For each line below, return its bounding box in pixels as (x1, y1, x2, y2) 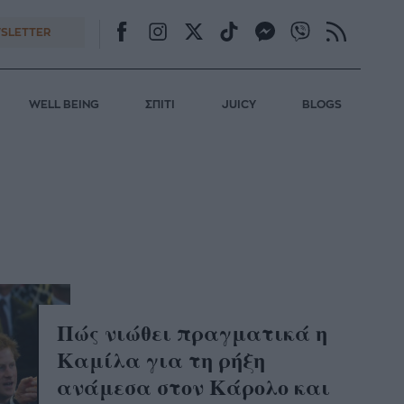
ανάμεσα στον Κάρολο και (57, 370, 331, 402)
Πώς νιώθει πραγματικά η (57, 316, 328, 348)
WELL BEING (28, 99, 99, 111)
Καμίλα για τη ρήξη (57, 343, 266, 375)
